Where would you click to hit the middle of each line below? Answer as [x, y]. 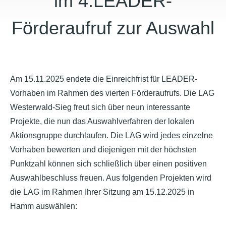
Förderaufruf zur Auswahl [113, 28]
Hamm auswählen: [44, 206]
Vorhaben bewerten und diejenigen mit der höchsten [103, 150]
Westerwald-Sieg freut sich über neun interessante [100, 107]
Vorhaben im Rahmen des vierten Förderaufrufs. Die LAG [112, 93]
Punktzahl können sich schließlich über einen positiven [108, 164]
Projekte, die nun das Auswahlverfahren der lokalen [102, 121]
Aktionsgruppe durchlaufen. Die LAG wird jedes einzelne [111, 135]
